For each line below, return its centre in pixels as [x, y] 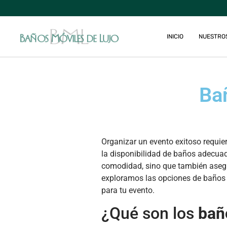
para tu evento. [128, 190]
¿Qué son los [149, 214]
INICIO [175, 36]
